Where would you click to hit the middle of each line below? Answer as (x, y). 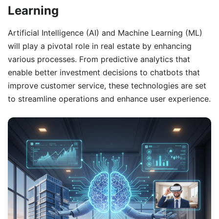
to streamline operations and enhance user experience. (109, 99)
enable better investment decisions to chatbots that (104, 73)
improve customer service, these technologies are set (107, 86)
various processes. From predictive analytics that (99, 59)
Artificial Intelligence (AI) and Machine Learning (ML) (105, 33)
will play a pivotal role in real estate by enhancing (100, 46)
